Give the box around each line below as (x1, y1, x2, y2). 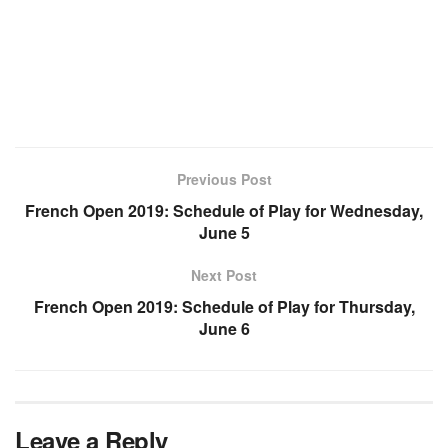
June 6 (198, 316, 250, 340)
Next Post (191, 264, 257, 285)
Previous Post (176, 168, 272, 189)
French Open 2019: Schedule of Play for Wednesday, (25, 198, 423, 222)
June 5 (198, 220, 250, 244)
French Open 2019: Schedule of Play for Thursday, (33, 294, 415, 318)
